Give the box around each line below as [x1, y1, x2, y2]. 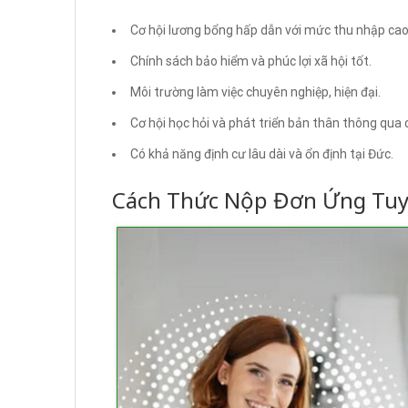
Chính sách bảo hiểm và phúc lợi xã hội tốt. [130, 53, 372, 68]
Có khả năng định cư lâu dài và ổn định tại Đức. [130, 146, 393, 161]
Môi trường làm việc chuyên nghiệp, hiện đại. [130, 84, 381, 99]
